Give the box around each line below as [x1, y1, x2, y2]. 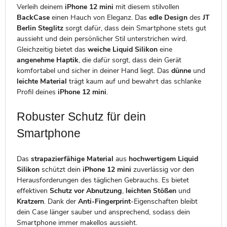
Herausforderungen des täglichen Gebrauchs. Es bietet [16, 175, 189, 185]
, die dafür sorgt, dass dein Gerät [78, 55, 181, 65]
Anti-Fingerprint [78, 196, 131, 206]
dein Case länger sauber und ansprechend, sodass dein [16, 207, 190, 217]
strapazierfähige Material [30, 154, 113, 164]
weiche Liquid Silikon [87, 44, 158, 54]
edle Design [148, 12, 187, 22]
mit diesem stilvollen [113, 2, 179, 12]
